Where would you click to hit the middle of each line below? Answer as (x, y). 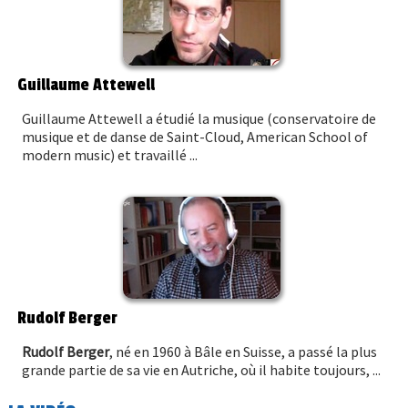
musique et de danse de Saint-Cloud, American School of (195, 136)
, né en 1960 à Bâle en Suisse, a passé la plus (244, 351)
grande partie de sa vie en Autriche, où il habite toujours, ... (202, 369)
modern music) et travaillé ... (110, 154)
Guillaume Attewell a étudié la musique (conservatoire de (199, 118)
